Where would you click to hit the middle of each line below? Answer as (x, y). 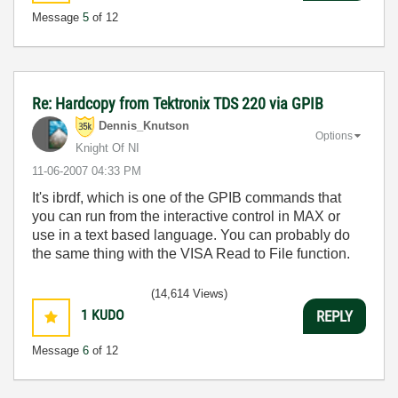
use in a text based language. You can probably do (191, 235)
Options (334, 135)
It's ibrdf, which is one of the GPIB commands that (187, 198)
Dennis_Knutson (144, 126)
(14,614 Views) (189, 294)
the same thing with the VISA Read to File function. (191, 254)
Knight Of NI (107, 148)
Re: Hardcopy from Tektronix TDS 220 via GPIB (178, 103)
